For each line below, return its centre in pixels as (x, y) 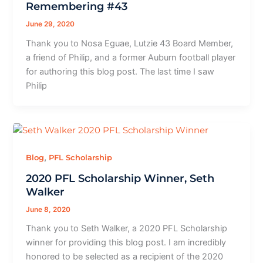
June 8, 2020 (48, 209)
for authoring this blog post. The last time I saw (120, 71)
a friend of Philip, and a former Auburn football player (131, 57)
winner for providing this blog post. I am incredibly (126, 243)
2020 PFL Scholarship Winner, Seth (120, 178)
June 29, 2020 (50, 24)
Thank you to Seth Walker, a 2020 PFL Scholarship (127, 229)
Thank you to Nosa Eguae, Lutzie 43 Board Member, (130, 43)
